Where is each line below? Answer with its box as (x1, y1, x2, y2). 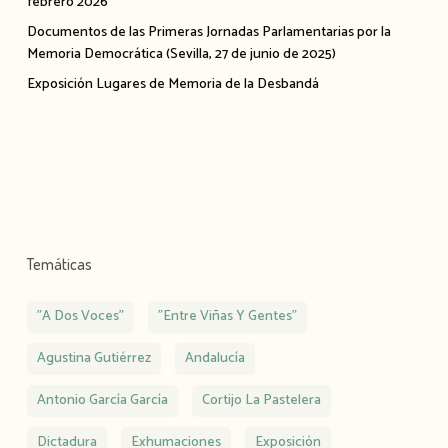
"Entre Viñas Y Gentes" (157, 304, 297, 328)
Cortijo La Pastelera (201, 388, 321, 412)
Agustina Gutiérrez (36, 346, 151, 370)
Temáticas (26, 253, 92, 274)
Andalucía (184, 346, 245, 370)
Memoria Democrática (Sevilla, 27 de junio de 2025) (26, 42, 336, 66)
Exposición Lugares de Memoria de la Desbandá (26, 72, 319, 96)
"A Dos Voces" (36, 304, 124, 328)
